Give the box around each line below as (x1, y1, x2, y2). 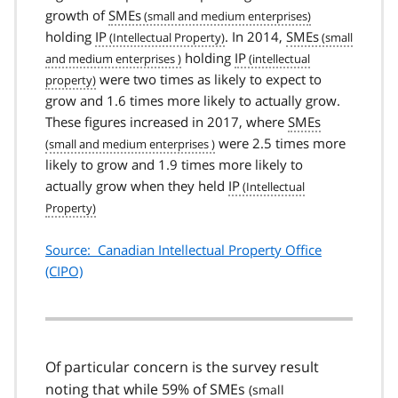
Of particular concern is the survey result (45, 356, 319, 377)
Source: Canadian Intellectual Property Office (45, 240, 322, 259)
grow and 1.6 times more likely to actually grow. (45, 91, 340, 109)
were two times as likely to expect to (96, 69, 322, 88)
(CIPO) (45, 261, 83, 280)
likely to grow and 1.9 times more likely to (45, 155, 303, 173)
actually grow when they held (45, 176, 228, 195)
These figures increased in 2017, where (45, 112, 288, 131)
